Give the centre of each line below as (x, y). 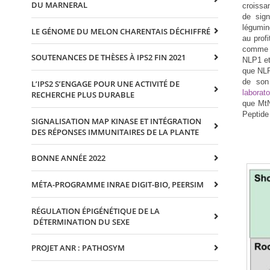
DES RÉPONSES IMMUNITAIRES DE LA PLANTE (115, 132)
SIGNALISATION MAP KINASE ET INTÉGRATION (116, 121)
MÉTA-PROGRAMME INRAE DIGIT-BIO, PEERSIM (118, 185)
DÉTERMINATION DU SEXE (80, 221)
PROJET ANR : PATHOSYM (78, 248)
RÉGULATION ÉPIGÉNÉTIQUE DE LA (96, 211)
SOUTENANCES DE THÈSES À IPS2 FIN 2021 (108, 58)
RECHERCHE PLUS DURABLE (83, 94)
